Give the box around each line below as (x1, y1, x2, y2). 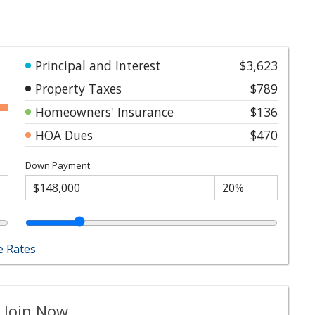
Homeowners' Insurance (35, 103, 174, 120)
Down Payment (25, 158, 90, 172)
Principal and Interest (35, 56, 161, 74)
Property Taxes (35, 79, 122, 97)
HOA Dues (35, 126, 93, 143)
